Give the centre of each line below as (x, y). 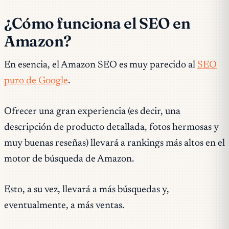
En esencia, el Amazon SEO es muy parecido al (101, 65)
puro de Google (36, 81)
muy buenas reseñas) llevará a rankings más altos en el (114, 143)
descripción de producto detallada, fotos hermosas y (111, 127)
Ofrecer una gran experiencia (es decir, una (92, 111)
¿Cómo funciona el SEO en (97, 23)
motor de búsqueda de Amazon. (69, 159)
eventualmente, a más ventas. (64, 205)
